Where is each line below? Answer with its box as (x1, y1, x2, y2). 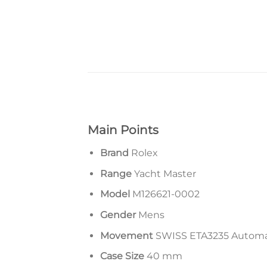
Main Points (88, 123, 159, 138)
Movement (100, 229, 153, 241)
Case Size (100, 250, 144, 262)
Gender (100, 209, 136, 221)
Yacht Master (131, 167, 196, 179)
